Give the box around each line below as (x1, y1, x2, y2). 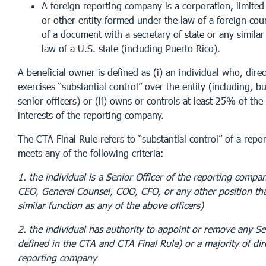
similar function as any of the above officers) (18, 199, 204, 211)
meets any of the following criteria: (18, 147, 164, 159)
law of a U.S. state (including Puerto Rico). (42, 42, 220, 54)
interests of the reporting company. (18, 109, 164, 121)
